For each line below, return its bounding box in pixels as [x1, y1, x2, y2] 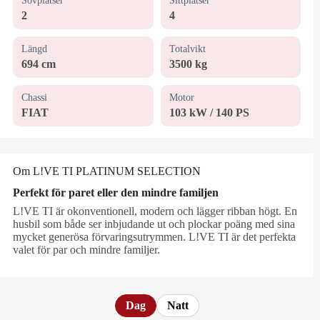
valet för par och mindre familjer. [13, 244, 160, 256]
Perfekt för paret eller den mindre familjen [13, 186, 219, 199]
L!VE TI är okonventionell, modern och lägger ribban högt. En [13, 205, 297, 218]
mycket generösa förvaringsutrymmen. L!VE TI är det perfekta [13, 231, 296, 244]
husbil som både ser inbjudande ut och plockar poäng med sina [13, 218, 295, 231]
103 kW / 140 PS [169, 106, 249, 119]
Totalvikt [169, 44, 206, 55]
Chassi [21, 92, 47, 104]
